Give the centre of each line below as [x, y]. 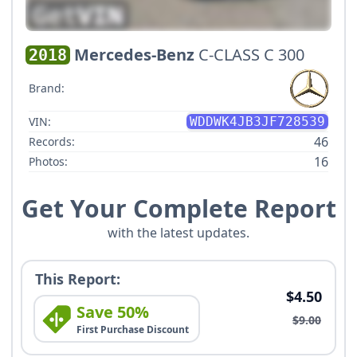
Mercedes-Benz [134, 55]
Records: [52, 142]
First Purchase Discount [133, 330]
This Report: [78, 279]
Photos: [48, 162]
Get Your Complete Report [178, 209]
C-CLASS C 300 [251, 55]
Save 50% [113, 312]
